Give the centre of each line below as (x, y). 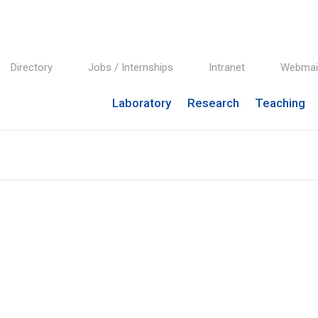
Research (213, 103)
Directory (32, 67)
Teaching (280, 103)
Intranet (227, 67)
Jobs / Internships (131, 67)
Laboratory (142, 103)
